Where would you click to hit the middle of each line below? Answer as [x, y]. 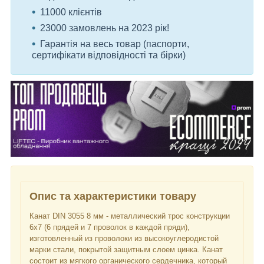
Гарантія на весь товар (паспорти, [115, 44]
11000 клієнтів [71, 12]
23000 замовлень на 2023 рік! [105, 28]
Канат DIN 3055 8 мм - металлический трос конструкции [130, 216]
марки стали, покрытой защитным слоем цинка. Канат [126, 250]
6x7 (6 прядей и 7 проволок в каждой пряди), [110, 227]
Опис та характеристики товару [113, 196]
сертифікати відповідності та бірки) [109, 55]
